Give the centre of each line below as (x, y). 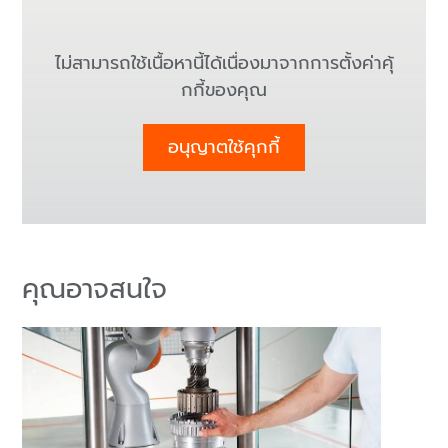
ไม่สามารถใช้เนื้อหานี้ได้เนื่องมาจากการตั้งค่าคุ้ (224, 62)
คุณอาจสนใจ (95, 288)
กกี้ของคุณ (224, 89)
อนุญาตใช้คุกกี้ (224, 146)
